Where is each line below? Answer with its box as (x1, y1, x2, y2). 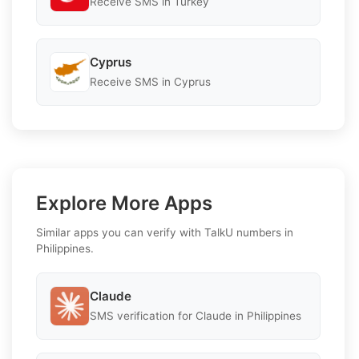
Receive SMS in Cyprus (90, 75, 211, 89)
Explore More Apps (36, 191, 212, 215)
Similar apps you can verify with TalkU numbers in (36, 225, 293, 239)
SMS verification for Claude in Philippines (90, 309, 301, 323)
